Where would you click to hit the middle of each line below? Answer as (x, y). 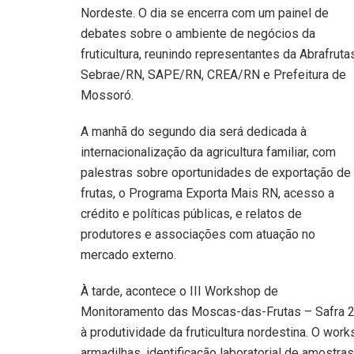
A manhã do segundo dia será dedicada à (194, 132)
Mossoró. (107, 96)
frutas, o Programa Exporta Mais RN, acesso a (207, 194)
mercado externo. (128, 255)
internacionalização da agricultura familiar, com (208, 153)
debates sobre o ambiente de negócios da (198, 34)
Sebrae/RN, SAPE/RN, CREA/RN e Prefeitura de (213, 75)
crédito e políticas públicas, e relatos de (191, 214)
